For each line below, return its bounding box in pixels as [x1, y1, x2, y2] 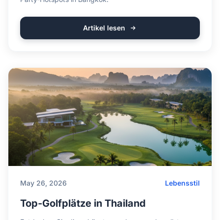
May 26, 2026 [20, 179, 67, 187]
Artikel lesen [83, 24, 125, 32]
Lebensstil [165, 179, 200, 187]
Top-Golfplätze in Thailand [20, 197, 146, 209]
